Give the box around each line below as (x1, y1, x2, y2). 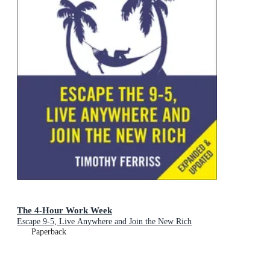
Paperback (31, 227, 66, 237)
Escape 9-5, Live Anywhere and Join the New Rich (17, 217, 192, 227)
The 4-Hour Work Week (17, 205, 112, 216)
